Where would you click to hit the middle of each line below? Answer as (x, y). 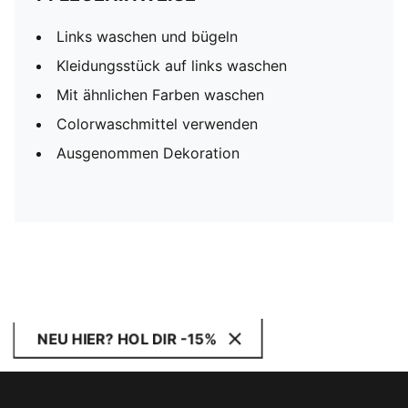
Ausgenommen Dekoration (148, 153)
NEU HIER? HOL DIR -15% (127, 339)
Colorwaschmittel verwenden (157, 124)
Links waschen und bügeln (147, 36)
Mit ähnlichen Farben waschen (160, 95)
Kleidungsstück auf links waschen (172, 66)
